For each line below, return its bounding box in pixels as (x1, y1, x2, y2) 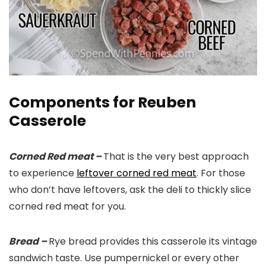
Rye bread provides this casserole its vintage (49, 235, 257, 249)
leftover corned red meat (77, 166, 197, 180)
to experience (9, 166, 77, 180)
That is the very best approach (103, 150, 249, 164)
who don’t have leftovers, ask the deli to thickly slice (9, 183, 251, 197)
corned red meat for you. (9, 199, 126, 214)
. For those (197, 166, 245, 180)
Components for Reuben (9, 92, 196, 113)
